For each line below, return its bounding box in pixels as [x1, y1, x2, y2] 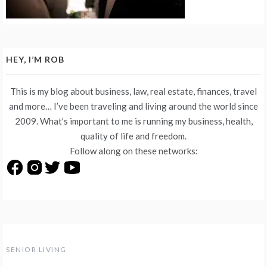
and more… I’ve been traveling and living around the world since [9, 101, 258, 112]
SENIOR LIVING [6, 244, 67, 254]
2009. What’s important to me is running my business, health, [14, 116, 253, 127]
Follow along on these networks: [69, 145, 198, 157]
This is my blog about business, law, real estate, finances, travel [10, 86, 257, 97]
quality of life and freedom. [80, 131, 187, 142]
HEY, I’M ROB [6, 54, 64, 65]
